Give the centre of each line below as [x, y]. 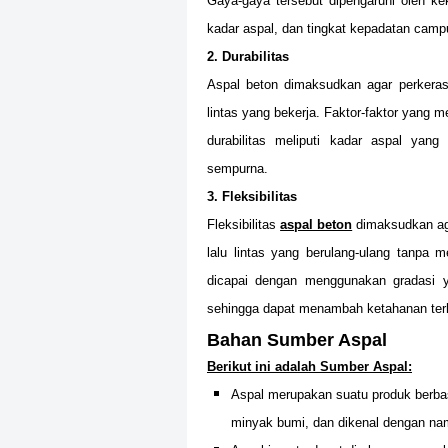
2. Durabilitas [248, 56]
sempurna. [237, 168]
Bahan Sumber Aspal [297, 340]
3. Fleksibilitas [252, 196]
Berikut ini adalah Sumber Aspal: [309, 366]
